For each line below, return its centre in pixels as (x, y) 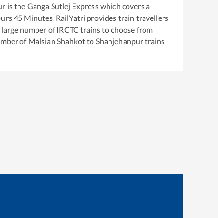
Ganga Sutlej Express (63, 6)
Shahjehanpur (119, 41)
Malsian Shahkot (56, 41)
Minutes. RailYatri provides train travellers (96, 18)
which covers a (124, 6)
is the (16, 6)
